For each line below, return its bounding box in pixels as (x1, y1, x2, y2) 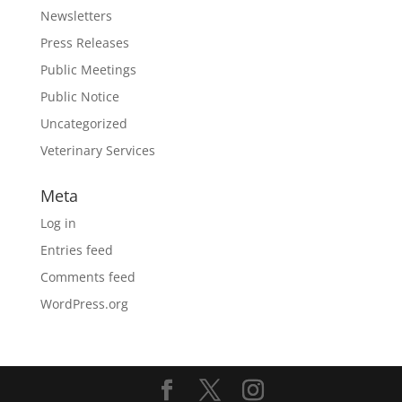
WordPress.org (39, 295, 128, 312)
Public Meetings (39, 61, 136, 78)
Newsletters (39, 7, 112, 24)
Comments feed (39, 268, 135, 285)
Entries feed (39, 241, 113, 258)
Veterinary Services (39, 142, 155, 159)
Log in (39, 214, 76, 232)
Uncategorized (39, 115, 127, 132)
